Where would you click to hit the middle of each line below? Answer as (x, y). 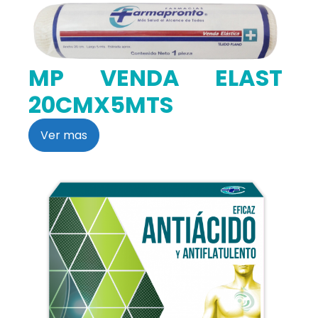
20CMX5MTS (101, 104)
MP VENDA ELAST (155, 77)
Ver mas (64, 135)
